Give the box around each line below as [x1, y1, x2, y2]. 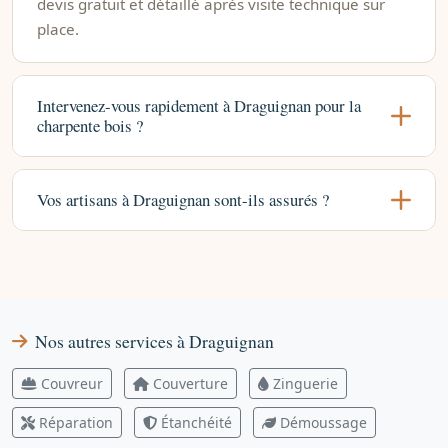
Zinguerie [273, 373, 338, 393]
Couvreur [41, 373, 103, 393]
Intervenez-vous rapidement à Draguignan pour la [37, 93, 361, 117]
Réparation [39, 412, 113, 432]
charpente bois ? [37, 113, 143, 137]
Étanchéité [161, 412, 232, 432]
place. [37, 18, 79, 39]
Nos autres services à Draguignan [35, 328, 274, 353]
